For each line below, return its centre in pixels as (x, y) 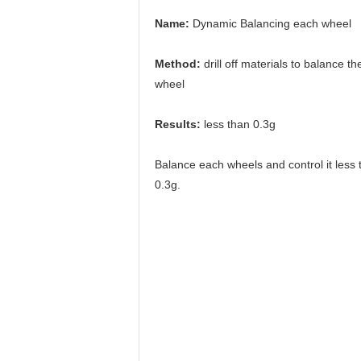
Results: (179, 124)
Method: (179, 64)
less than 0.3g (240, 124)
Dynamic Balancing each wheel (270, 23)
